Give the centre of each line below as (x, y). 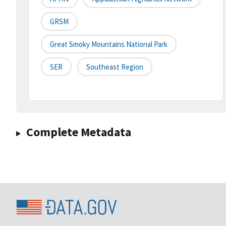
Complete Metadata (78, 132)
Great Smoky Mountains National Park (109, 44)
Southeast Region (115, 67)
